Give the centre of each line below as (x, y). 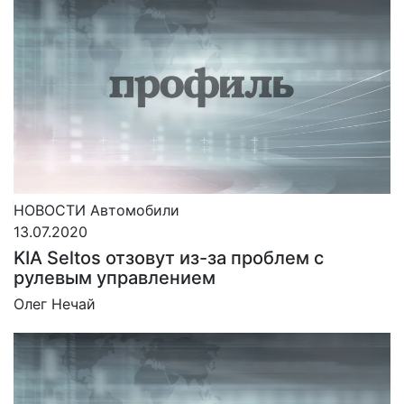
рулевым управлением (115, 277)
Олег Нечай (55, 303)
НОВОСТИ (50, 210)
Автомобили (135, 210)
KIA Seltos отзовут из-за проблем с (169, 257)
